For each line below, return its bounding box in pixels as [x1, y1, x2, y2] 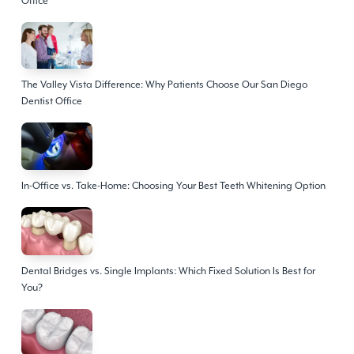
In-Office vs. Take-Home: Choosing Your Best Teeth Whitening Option [21, 180, 326, 192]
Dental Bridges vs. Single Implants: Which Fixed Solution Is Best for [21, 265, 315, 277]
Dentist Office [21, 96, 82, 107]
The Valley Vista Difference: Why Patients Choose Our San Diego [21, 79, 307, 91]
